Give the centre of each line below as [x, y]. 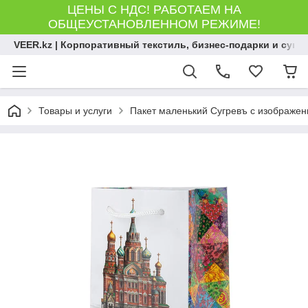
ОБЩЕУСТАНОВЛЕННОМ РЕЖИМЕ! [154, 24]
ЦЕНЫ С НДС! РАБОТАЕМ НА [154, 10]
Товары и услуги [75, 111]
